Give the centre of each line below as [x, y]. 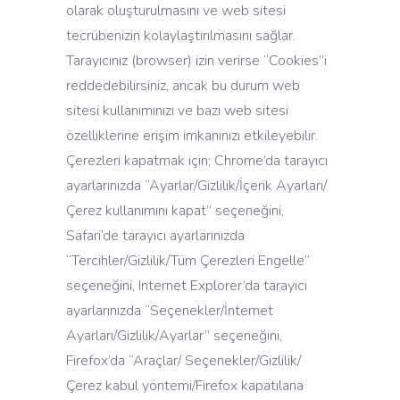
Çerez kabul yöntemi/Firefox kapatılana [185, 386]
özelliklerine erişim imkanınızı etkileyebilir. [192, 136]
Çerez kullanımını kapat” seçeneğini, [175, 211]
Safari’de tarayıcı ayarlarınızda [155, 236]
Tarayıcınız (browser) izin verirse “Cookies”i [196, 61]
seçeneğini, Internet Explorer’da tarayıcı [187, 286]
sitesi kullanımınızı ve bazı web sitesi [177, 111]
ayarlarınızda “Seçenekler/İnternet [170, 311]
